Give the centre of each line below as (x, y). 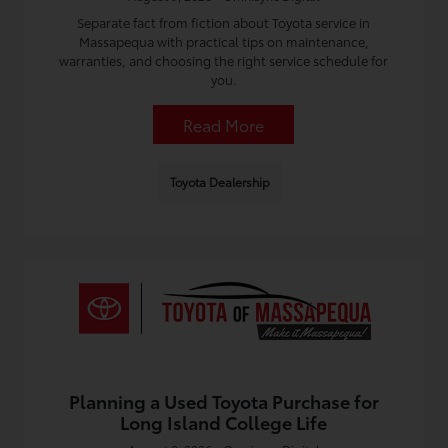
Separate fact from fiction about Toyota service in (224, 22)
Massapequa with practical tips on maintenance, (223, 41)
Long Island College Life (224, 422)
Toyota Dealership (219, 181)
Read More (224, 124)
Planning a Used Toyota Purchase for (223, 401)
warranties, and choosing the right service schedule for (224, 60)
